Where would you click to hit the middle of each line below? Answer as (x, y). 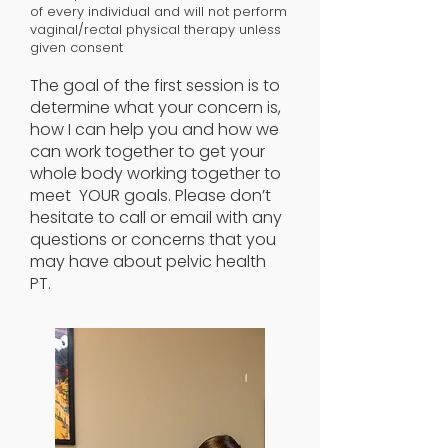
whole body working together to (155, 173)
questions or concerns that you (153, 239)
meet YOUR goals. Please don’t (150, 195)
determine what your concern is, (155, 107)
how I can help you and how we (154, 129)
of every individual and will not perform (158, 11)
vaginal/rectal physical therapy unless (155, 29)
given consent (76, 47)
